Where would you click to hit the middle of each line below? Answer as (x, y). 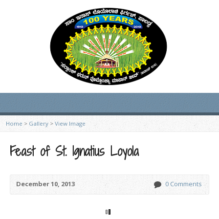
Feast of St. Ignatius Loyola (74, 151)
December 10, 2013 (45, 184)
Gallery (39, 123)
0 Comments (184, 184)
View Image (70, 123)
